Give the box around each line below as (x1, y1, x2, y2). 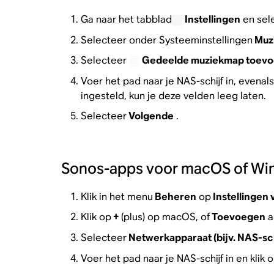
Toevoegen (209, 210, 265, 224)
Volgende (126, 109, 174, 123)
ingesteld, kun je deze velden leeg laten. (80, 89, 266, 102)
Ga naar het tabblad (80, 12, 172, 26)
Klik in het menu (80, 190, 153, 203)
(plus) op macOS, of (118, 210, 210, 224)
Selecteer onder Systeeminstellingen (80, 33, 253, 46)
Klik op (80, 210, 111, 224)
